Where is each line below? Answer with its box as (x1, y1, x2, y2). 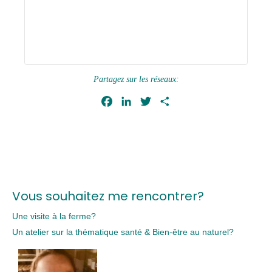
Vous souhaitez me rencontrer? (12, 187, 204, 205)
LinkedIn (134, 95, 168, 106)
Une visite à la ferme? (12, 211, 96, 221)
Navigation (24, 134, 90, 152)
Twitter (153, 95, 180, 106)
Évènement (24, 152, 94, 170)
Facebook (114, 95, 152, 106)
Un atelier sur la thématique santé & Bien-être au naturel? (12, 226, 234, 237)
